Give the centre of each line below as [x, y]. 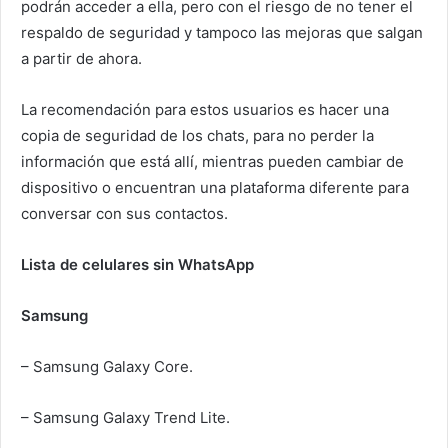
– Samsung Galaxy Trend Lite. [125, 417]
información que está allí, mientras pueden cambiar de [212, 161]
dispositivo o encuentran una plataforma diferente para [215, 187]
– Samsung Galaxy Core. [107, 366]
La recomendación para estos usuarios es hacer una [205, 109]
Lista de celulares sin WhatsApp [137, 264]
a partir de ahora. [81, 58]
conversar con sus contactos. [124, 213]
